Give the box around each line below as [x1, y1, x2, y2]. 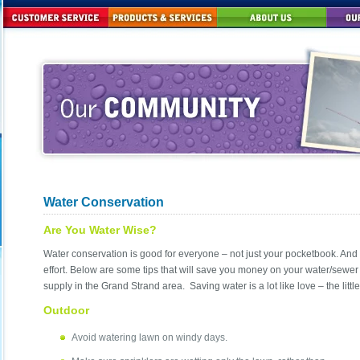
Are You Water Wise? [43, 223, 157, 237]
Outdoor [43, 303, 89, 317]
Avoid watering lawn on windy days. [72, 332, 227, 344]
